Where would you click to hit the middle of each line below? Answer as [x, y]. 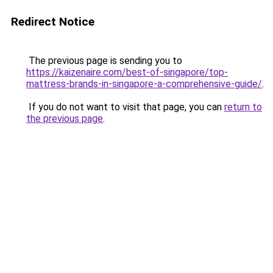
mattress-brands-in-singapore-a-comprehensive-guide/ [144, 84]
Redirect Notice [53, 22]
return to [243, 107]
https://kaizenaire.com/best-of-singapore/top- [127, 72]
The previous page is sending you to [104, 61]
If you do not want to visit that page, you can [125, 107]
